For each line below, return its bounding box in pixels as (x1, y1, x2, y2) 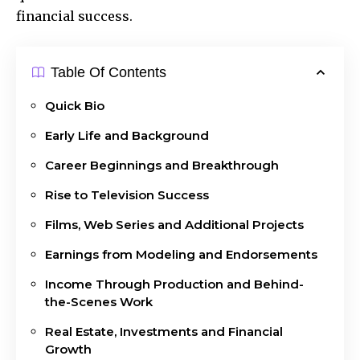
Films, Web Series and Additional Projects (45, 216, 304, 232)
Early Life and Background (45, 127, 209, 143)
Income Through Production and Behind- (45, 276, 304, 292)
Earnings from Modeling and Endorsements (45, 246, 317, 262)
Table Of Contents (51, 63, 166, 80)
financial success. (16, 7, 133, 24)
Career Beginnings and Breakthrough (45, 157, 279, 173)
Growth (45, 341, 92, 357)
